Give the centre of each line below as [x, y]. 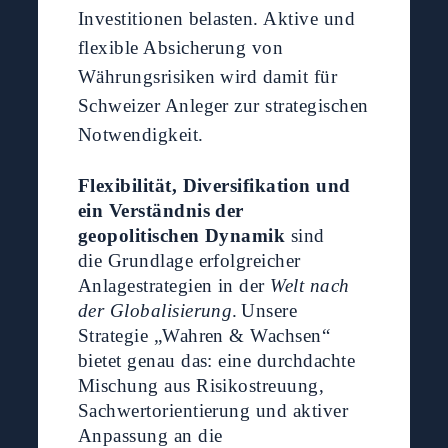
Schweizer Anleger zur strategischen [223, 106]
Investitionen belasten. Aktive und [216, 19]
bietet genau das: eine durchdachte [216, 361]
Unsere [269, 311]
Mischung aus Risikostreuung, [201, 386]
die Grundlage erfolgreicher [189, 261]
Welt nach [310, 286]
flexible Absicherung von [180, 48]
